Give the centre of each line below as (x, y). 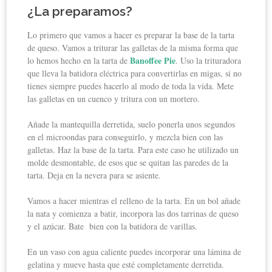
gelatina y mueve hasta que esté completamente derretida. (126, 264)
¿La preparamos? (80, 12)
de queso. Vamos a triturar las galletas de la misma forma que (133, 47)
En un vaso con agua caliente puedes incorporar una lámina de (134, 251)
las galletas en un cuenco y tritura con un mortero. (114, 98)
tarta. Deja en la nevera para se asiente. (94, 175)
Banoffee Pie (153, 60)
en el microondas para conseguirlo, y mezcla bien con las (125, 137)
